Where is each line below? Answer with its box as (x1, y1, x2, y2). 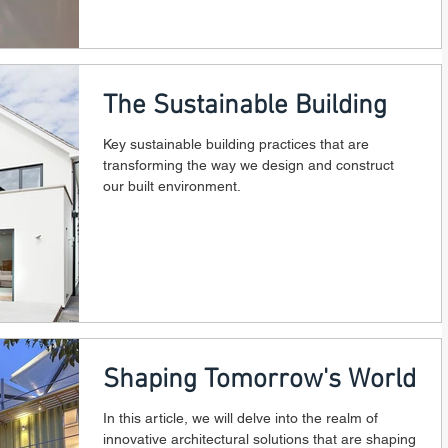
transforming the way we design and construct (103, 156, 394, 173)
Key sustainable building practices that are (103, 135, 369, 152)
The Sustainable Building (103, 89, 387, 122)
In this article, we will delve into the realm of (103, 410, 378, 426)
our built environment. (103, 177, 241, 194)
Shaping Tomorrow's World (103, 364, 416, 396)
